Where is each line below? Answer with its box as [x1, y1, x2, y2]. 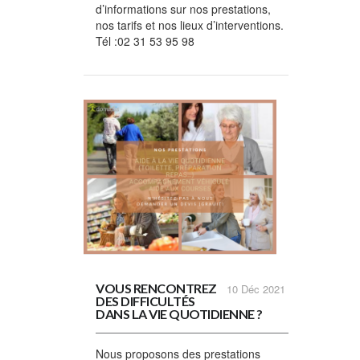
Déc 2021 [241, 280, 285, 297]
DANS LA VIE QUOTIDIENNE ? [96, 305, 264, 321]
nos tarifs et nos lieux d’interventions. [96, 16, 284, 33]
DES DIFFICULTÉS [96, 292, 195, 309]
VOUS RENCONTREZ [96, 280, 217, 296]
